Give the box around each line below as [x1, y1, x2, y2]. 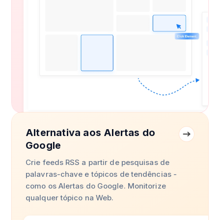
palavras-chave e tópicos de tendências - [26, 169, 177, 179]
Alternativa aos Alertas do [26, 127, 156, 138]
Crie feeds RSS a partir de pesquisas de [26, 158, 169, 167]
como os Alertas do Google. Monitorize [26, 181, 166, 191]
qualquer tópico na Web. [26, 193, 114, 202]
